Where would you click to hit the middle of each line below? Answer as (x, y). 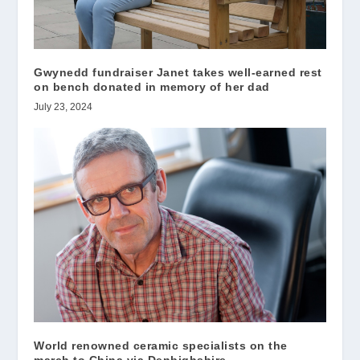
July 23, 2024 (63, 106)
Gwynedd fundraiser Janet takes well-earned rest (178, 72)
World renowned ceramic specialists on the (161, 345)
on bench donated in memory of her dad (152, 86)
